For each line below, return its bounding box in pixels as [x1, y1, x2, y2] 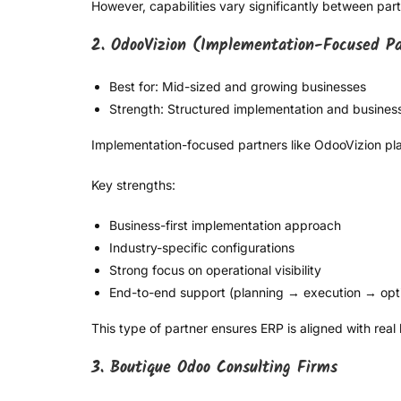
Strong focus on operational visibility [109, 262, 321, 278]
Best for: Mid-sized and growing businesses [109, 79, 366, 95]
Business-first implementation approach [109, 218, 341, 234]
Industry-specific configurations [109, 240, 294, 256]
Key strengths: [91, 177, 175, 193]
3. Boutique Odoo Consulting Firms [91, 355, 337, 382]
